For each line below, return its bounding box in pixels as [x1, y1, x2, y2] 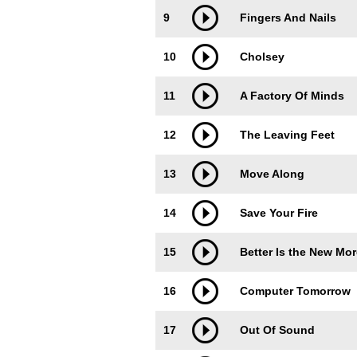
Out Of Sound [240, 324, 315, 336]
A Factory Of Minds [240, 89, 344, 102]
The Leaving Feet [240, 128, 335, 141]
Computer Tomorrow [240, 284, 351, 297]
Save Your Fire [240, 206, 318, 219]
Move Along [240, 167, 304, 180]
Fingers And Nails [240, 11, 336, 24]
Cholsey [240, 50, 284, 63]
